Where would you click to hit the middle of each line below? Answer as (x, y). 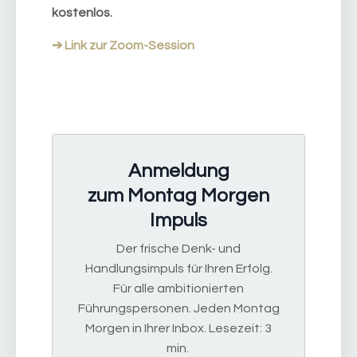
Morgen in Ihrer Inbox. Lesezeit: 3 (178, 329)
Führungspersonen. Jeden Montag (178, 309)
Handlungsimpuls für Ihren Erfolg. (178, 269)
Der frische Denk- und (178, 249)
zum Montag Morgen (178, 196)
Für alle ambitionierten (178, 289)
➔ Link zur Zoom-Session (123, 46)
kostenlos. (82, 13)
